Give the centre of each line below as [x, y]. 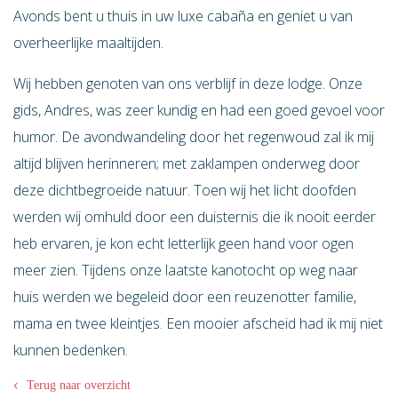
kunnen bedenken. [71, 350]
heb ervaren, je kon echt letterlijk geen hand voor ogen [183, 243]
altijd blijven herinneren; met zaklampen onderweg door [187, 163]
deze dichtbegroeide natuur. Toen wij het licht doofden [185, 190]
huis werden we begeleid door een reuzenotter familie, [185, 297]
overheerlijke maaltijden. [88, 43]
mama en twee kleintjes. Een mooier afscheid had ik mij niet [198, 323]
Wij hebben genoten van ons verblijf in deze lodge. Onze [188, 84]
